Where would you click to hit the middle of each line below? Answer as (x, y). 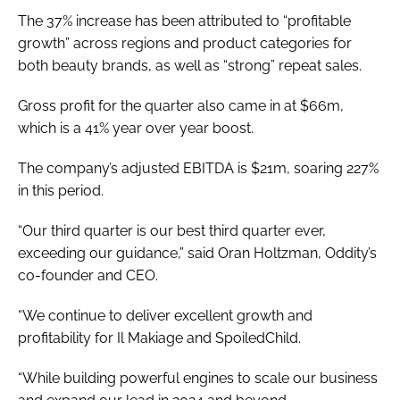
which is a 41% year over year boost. (136, 128)
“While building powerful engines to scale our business (198, 378)
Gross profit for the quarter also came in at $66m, (181, 105)
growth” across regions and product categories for (185, 43)
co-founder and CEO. (92, 275)
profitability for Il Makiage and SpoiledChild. (159, 337)
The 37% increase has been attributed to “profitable (184, 21)
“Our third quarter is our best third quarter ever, (172, 230)
